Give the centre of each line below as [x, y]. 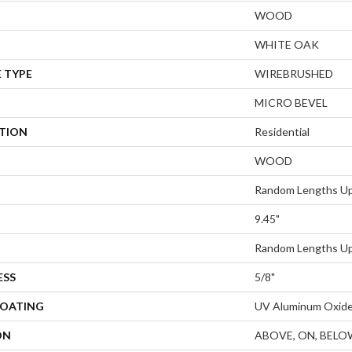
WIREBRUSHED [294, 73]
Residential [282, 131]
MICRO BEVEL [291, 102]
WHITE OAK [287, 44]
